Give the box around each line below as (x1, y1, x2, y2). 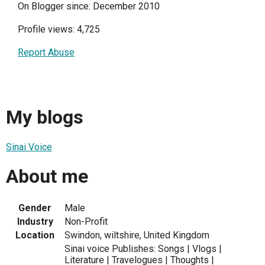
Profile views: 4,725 (18, 23, 100, 35)
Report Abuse (18, 46, 75, 58)
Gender (18, 202, 51, 214)
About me (6, 165, 88, 188)
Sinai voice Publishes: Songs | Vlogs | (64, 243, 222, 254)
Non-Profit (64, 215, 108, 227)
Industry (17, 215, 53, 227)
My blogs (6, 106, 83, 129)
